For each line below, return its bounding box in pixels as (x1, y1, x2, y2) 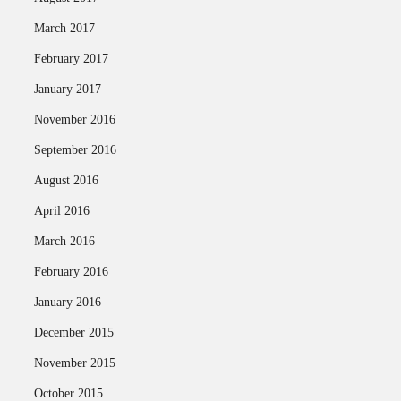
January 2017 (33, 82, 101, 96)
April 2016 (33, 204, 90, 218)
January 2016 (33, 295, 101, 309)
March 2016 (33, 235, 95, 248)
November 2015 (33, 356, 115, 370)
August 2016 (33, 174, 98, 187)
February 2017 (33, 52, 108, 65)
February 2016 (33, 265, 108, 278)
